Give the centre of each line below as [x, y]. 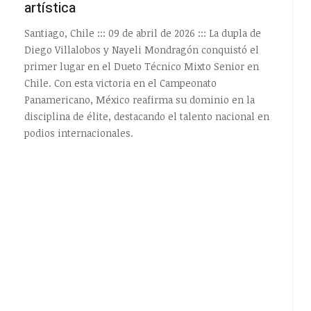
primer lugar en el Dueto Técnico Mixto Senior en [141, 67]
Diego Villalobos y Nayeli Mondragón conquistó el [141, 50]
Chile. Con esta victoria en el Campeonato [120, 83]
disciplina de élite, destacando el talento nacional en [146, 117]
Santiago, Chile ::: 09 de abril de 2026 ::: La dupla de [142, 33]
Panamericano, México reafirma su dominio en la [139, 100]
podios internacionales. [78, 133]
